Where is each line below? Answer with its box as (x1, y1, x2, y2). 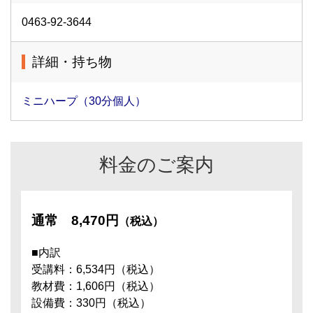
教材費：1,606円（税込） (31, 280, 160, 292)
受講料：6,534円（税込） (31, 263, 160, 275)
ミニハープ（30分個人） (22, 95, 146, 107)
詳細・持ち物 (32, 54, 112, 69)
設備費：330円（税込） (31, 297, 151, 309)
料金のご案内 (99, 154, 214, 175)
